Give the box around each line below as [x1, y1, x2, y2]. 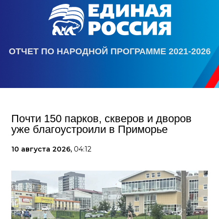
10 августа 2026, [11, 145, 74, 153]
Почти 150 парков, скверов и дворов [11, 112, 192, 125]
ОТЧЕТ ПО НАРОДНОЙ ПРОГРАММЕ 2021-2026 [8, 46, 211, 56]
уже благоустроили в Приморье [11, 123, 168, 135]
